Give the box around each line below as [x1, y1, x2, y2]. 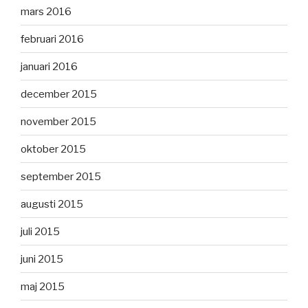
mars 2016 [21, 5, 71, 18]
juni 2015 [21, 252, 63, 265]
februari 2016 [21, 32, 84, 45]
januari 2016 [21, 60, 78, 73]
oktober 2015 [21, 142, 86, 155]
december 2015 [21, 87, 97, 100]
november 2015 [21, 115, 96, 128]
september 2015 [21, 170, 101, 183]
